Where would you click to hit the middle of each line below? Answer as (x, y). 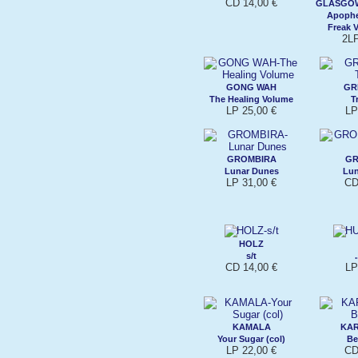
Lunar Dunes (252, 171)
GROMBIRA (252, 159)
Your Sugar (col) (252, 338)
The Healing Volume (252, 99)
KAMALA (252, 326)
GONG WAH (252, 87)
